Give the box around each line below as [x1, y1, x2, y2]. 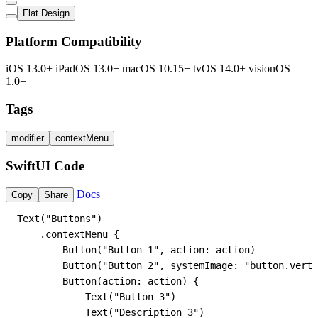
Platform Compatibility [6, 33, 142, 49]
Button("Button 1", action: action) [17, 244, 256, 256]
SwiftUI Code [6, 158, 84, 174]
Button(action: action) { [17, 275, 199, 287]
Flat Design [23, 7, 70, 18]
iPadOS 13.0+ [55, 62, 122, 75]
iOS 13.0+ [6, 62, 55, 75]
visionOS [248, 62, 290, 75]
